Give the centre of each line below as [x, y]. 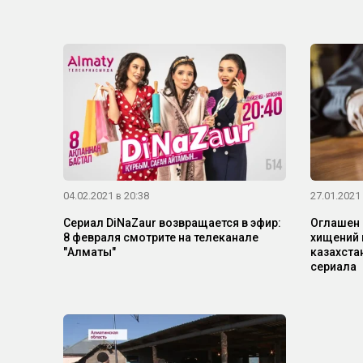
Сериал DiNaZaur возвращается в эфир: [172, 222]
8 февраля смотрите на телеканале [161, 237]
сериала [333, 266]
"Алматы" [90, 252]
